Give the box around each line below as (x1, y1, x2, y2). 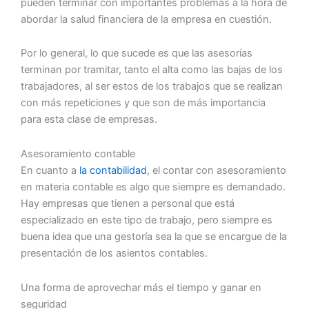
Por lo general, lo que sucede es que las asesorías (21, 47, 252, 60)
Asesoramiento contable (21, 148, 135, 160)
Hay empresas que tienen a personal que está (21, 197, 235, 210)
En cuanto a (21, 164, 79, 177)
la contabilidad (79, 164, 147, 177)
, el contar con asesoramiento (147, 164, 286, 177)
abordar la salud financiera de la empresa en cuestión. (21, 12, 272, 26)
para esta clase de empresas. (21, 113, 157, 126)
